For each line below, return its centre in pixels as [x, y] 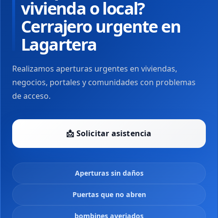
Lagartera [59, 44]
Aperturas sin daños [109, 173]
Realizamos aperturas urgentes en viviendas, [95, 69]
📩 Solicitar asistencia [109, 133]
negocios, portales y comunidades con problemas [104, 82]
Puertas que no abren [109, 194]
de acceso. [31, 96]
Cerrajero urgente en [101, 26]
